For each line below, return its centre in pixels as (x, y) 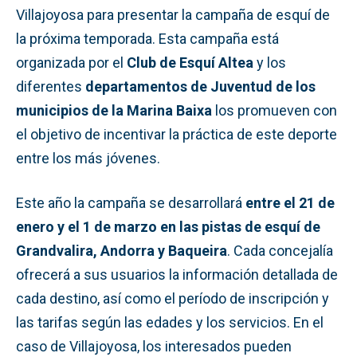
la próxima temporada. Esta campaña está (147, 38)
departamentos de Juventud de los (200, 86)
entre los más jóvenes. (88, 158)
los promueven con (276, 110)
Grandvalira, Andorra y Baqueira (122, 250)
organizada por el (71, 62)
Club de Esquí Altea (190, 62)
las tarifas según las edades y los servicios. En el (170, 322)
